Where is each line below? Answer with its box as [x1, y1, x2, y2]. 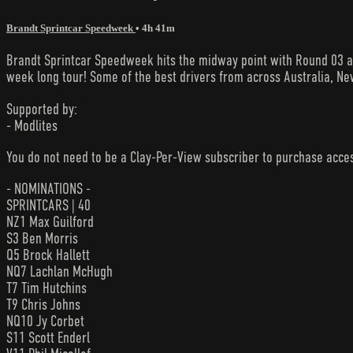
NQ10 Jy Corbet [6, 312, 84, 329]
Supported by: [6, 100, 77, 117]
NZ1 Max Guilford [6, 213, 94, 230]
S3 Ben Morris [6, 229, 78, 247]
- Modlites [6, 117, 58, 134]
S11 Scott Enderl [6, 329, 90, 346]
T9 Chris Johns [6, 295, 80, 313]
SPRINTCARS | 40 [6, 196, 91, 214]
